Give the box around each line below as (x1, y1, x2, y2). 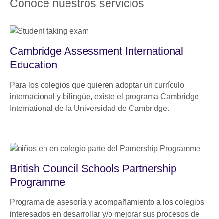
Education (10, 58, 57, 71)
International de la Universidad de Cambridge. (10, 104, 169, 112)
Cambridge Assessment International (10, 44, 183, 57)
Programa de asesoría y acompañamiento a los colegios (10, 197, 204, 206)
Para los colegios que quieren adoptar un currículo (10, 80, 184, 89)
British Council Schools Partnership (10, 162, 176, 175)
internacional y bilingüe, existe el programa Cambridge (10, 92, 199, 101)
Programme (10, 175, 65, 188)
